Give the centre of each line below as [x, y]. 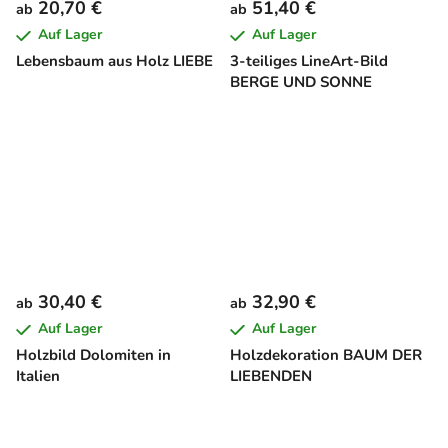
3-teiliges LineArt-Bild [309, 61]
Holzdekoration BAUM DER [326, 355]
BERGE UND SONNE [301, 82]
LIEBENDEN [271, 376]
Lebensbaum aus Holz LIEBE [114, 61]
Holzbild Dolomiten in [93, 355]
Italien [38, 376]
